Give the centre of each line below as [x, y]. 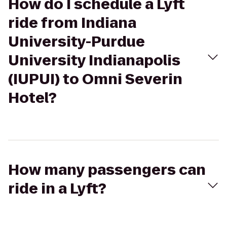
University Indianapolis [94, 61]
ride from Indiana [72, 23]
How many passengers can [107, 170]
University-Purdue [77, 42]
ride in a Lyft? [57, 189]
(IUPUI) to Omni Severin [95, 79]
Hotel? [32, 98]
